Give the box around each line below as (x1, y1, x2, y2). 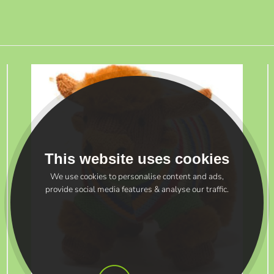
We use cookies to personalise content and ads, (50, 171, 224, 182)
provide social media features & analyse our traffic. (45, 183, 229, 195)
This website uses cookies (45, 150, 229, 167)
